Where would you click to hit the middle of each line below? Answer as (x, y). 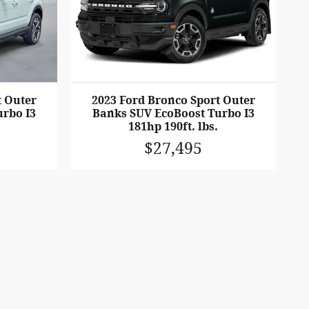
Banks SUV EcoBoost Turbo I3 (173, 114)
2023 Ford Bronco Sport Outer (173, 101)
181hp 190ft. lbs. (173, 127)
